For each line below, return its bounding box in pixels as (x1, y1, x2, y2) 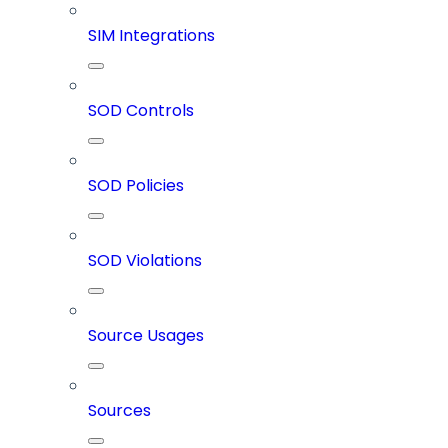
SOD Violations (88, 249, 202, 273)
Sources (88, 399, 151, 423)
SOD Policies (88, 174, 184, 198)
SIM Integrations (88, 24, 215, 48)
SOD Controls (88, 99, 194, 123)
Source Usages (88, 324, 204, 348)
